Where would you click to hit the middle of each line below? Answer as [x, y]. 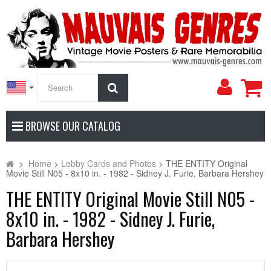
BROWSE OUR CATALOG [72, 126]
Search [135, 87]
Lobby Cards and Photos [109, 163]
